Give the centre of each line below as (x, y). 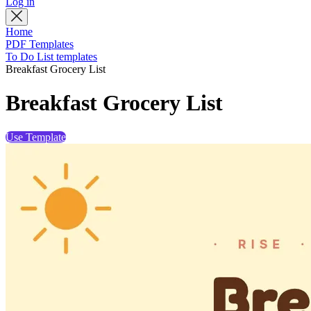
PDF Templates (40, 44)
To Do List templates (51, 57)
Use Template (36, 137)
